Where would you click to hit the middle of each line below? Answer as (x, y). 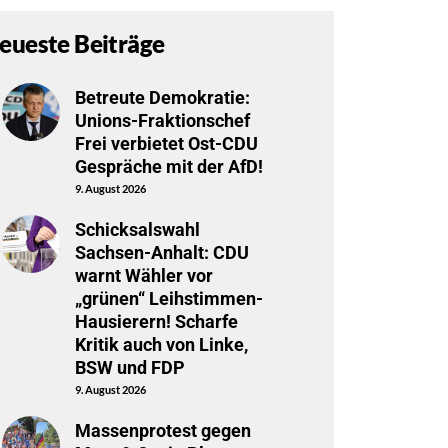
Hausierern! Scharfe (156, 321)
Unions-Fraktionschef (162, 120)
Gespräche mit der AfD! (168, 166)
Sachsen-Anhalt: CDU (161, 252)
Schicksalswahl (137, 229)
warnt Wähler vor (143, 275)
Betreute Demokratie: (162, 97)
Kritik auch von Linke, (161, 344)
